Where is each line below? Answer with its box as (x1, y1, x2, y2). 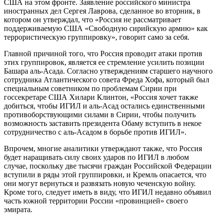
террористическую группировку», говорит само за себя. (4, 32, 189, 41)
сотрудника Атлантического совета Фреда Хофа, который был (4, 75, 209, 84)
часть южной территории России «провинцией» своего (4, 196, 188, 205)
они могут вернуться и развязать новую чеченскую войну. (4, 179, 196, 187)
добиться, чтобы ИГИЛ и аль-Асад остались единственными (4, 101, 205, 110)
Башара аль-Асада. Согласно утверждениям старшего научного (4, 66, 213, 75)
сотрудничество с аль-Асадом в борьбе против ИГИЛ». (4, 127, 186, 136)
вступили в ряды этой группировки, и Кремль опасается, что (4, 170, 206, 179)
